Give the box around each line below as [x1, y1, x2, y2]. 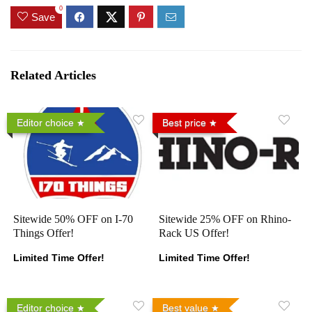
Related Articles [10, 68, 96, 82]
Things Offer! [13, 227, 75, 240]
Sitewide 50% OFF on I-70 [13, 213, 134, 226]
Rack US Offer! [159, 227, 230, 240]
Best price [162, 116, 207, 128]
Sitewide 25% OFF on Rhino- [159, 213, 292, 226]
